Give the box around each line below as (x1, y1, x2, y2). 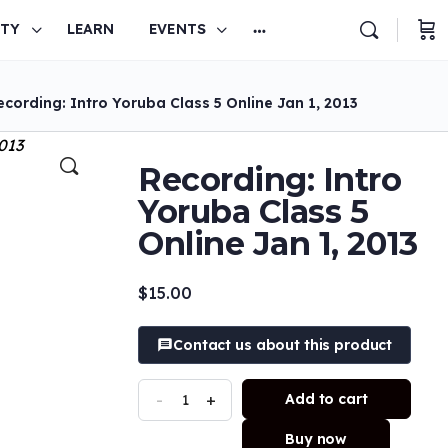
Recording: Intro (138, 160, 402, 199)
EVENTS (148, 20, 206, 38)
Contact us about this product (173, 336, 393, 355)
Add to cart (285, 390, 368, 409)
